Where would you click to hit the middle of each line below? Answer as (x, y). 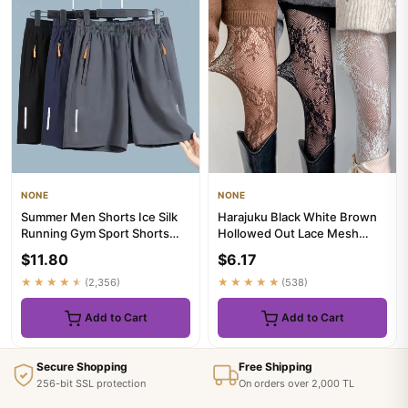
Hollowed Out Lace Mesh (288, 233)
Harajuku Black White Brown (297, 217)
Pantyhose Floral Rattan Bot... (301, 250)
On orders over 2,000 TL (296, 383)
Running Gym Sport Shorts (95, 233)
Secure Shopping (82, 367)
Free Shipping (275, 367)
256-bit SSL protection (91, 383)
